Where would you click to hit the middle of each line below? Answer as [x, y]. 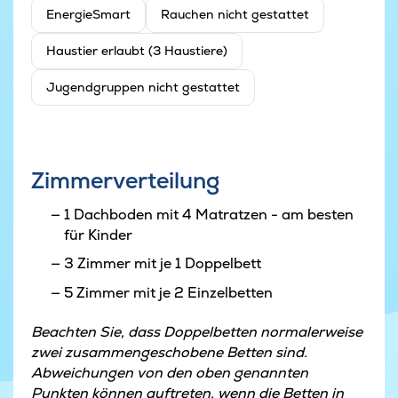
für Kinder [98, 235]
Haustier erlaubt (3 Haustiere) [137, 51]
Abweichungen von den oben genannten [170, 372]
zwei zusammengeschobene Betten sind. [169, 352]
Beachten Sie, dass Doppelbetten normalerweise [197, 331]
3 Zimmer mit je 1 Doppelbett [162, 264]
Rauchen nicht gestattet [235, 15]
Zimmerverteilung [125, 181]
